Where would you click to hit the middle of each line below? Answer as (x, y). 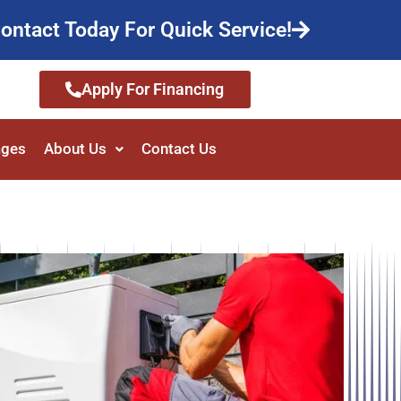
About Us (75, 149)
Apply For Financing (153, 90)
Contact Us (179, 149)
